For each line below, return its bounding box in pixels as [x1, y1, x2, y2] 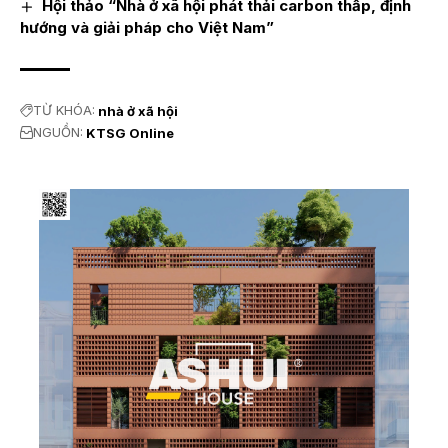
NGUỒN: [33, 124, 83, 141]
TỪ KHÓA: [33, 102, 95, 119]
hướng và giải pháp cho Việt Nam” [20, 17, 274, 37]
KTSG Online [86, 124, 174, 141]
